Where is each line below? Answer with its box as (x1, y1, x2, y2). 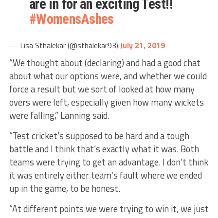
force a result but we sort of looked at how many (9, 82, 195, 96)
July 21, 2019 (120, 39, 165, 51)
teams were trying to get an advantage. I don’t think (9, 155, 208, 169)
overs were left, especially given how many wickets (9, 95, 204, 109)
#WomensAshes (29, 10, 114, 27)
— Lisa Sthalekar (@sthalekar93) (9, 39, 120, 51)
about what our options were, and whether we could (9, 69, 207, 83)
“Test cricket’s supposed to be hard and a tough (9, 128, 189, 143)
